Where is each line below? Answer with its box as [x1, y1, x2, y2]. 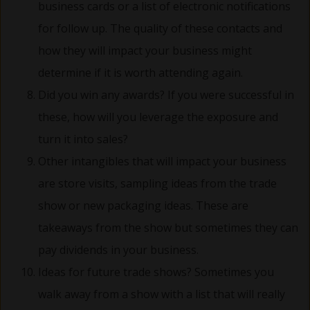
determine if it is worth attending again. [38, 64, 243, 80]
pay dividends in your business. [38, 241, 199, 257]
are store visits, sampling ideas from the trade [38, 175, 277, 191]
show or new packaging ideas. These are [38, 197, 248, 213]
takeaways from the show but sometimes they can [38, 219, 298, 235]
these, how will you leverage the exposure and [38, 109, 278, 125]
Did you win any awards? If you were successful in [38, 86, 294, 102]
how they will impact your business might [38, 42, 252, 58]
